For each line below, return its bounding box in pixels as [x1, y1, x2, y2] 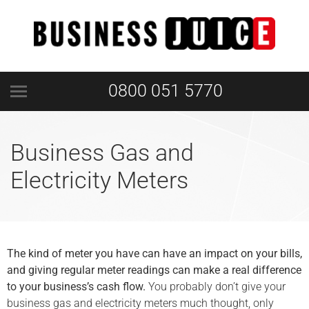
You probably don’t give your [146, 280, 286, 293]
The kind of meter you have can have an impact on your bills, [7, 247, 302, 260]
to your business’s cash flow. [7, 280, 146, 293]
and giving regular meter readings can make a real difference [7, 263, 301, 277]
